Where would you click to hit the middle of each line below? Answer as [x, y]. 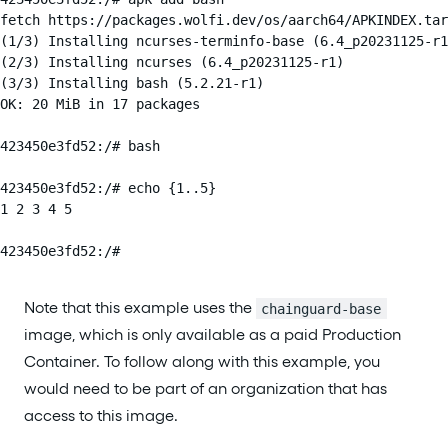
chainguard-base [321, 308]
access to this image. [101, 416]
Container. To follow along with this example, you [202, 362]
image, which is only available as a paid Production [212, 335]
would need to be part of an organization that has [205, 389]
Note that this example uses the [140, 308]
